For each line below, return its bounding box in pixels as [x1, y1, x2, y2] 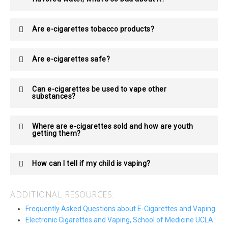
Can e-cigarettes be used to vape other [32, 84, 166, 93]
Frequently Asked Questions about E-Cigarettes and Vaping [25, 204, 215, 213]
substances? [32, 92, 76, 100]
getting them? [32, 129, 81, 137]
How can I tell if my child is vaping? [32, 159, 151, 167]
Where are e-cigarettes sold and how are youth [32, 122, 193, 130]
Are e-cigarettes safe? [32, 54, 110, 63]
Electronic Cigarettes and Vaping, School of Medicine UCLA [25, 215, 213, 224]
